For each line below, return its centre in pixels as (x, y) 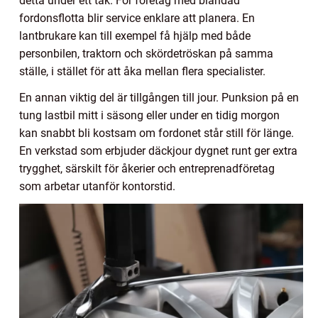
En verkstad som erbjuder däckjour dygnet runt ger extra (158, 150)
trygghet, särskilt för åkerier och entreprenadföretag (147, 168)
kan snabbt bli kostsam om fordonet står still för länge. (157, 133)
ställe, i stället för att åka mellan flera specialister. (142, 71)
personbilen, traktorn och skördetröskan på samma (146, 53)
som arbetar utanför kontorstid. (97, 186)
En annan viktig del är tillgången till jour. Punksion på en (159, 97)
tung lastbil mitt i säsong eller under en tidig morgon (149, 115)
